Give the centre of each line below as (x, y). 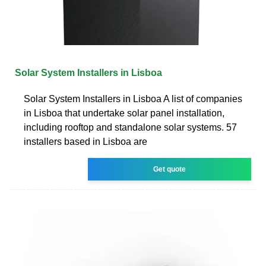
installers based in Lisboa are (85, 141)
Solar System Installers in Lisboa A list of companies (133, 99)
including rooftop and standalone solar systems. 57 (130, 127)
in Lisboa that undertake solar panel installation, (124, 113)
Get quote (170, 169)
